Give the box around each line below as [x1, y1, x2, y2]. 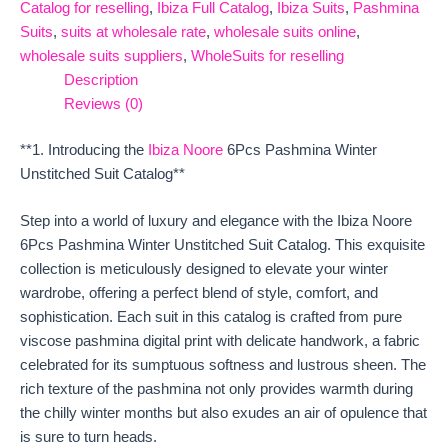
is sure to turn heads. [20, 429, 157, 446]
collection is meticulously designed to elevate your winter [20, 261, 388, 278]
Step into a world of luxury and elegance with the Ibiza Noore [20, 213, 412, 230]
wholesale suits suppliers [20, 48, 183, 65]
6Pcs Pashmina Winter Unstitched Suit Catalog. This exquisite [20, 237, 425, 254]
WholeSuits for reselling [191, 48, 344, 65]
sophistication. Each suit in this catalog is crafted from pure [20, 309, 402, 326]
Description [63, 72, 138, 89]
